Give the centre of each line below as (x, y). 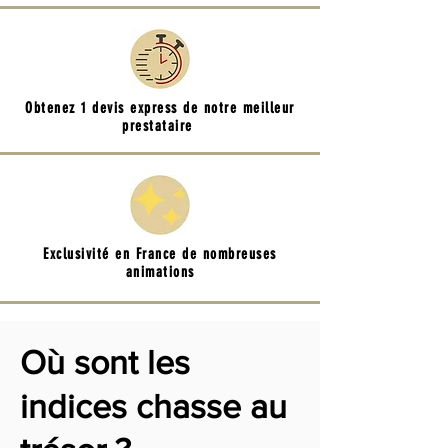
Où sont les (105, 362)
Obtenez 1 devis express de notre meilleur (160, 108)
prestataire (160, 126)
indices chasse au (153, 406)
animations (160, 272)
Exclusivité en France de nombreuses (160, 254)
